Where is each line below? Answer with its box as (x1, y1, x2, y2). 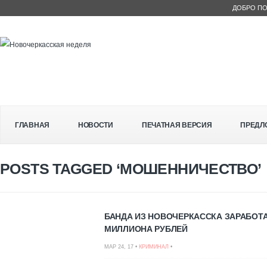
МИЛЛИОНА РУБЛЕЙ (104, 224, 188, 234)
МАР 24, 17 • (104, 244, 139, 250)
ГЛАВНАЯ (15, 121, 49, 129)
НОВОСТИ (77, 121, 113, 129)
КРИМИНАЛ (139, 244, 169, 250)
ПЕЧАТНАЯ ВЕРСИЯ (141, 121, 212, 129)
